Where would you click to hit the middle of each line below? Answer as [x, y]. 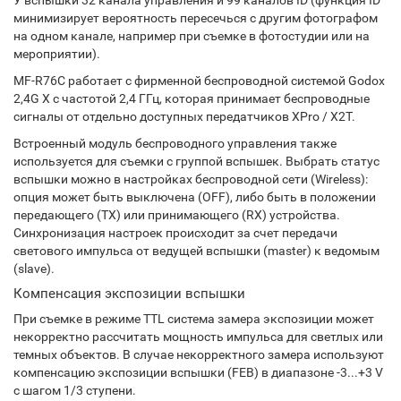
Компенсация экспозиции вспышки [129, 294]
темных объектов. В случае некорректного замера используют [199, 354]
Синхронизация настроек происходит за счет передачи [175, 233]
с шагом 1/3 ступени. [75, 390]
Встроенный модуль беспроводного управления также [175, 143]
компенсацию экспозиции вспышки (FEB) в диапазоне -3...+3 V [198, 372]
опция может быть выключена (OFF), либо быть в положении [195, 197]
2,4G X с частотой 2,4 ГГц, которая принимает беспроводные [192, 98]
